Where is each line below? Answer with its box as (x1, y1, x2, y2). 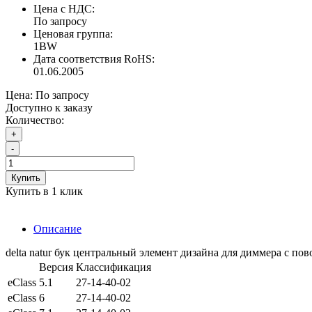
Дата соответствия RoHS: (33, 53, 155, 65)
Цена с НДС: (33, 3, 95, 15)
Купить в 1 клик (6, 185, 83, 198)
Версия (39, 261, 73, 274)
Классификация (76, 261, 151, 274)
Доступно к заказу (6, 102, 93, 114)
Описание (33, 223, 81, 235)
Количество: (6, 114, 64, 127)
